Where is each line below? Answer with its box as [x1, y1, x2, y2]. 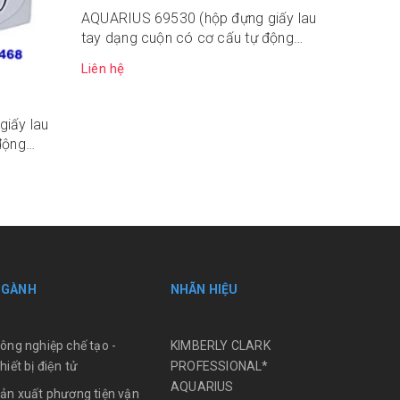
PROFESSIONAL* [171, 359, 269, 373]
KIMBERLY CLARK [171, 338, 271, 353]
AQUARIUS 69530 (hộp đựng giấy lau [81, 10, 317, 27]
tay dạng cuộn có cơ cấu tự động [81, 29, 294, 46]
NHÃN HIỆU [171, 282, 238, 296]
